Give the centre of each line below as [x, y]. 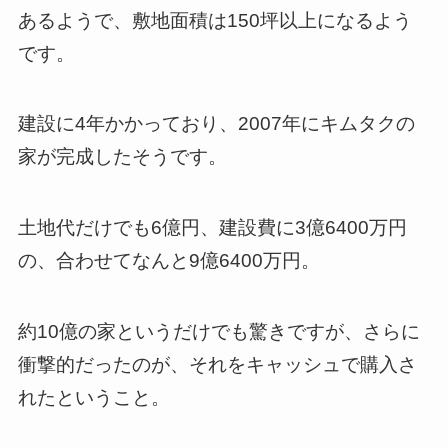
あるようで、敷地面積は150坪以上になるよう [214, 20]
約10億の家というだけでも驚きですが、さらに [218, 331]
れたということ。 [93, 397]
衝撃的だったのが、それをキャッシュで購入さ [217, 364]
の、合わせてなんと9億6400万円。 [168, 260]
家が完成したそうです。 [122, 157]
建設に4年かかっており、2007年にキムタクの [216, 124]
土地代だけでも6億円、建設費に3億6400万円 [212, 227]
